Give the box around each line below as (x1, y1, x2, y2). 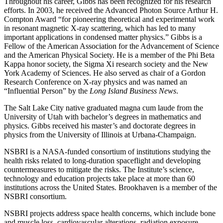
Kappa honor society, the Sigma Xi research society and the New (4, 59, 208, 68)
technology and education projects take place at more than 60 (4, 174, 195, 183)
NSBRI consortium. (4, 192, 67, 201)
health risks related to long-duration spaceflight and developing (4, 156, 201, 165)
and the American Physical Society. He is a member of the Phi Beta (4, 50, 215, 59)
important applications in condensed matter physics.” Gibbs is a (4, 32, 202, 41)
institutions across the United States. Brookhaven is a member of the (4, 183, 217, 192)
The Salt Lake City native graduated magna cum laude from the (4, 103, 203, 112)
